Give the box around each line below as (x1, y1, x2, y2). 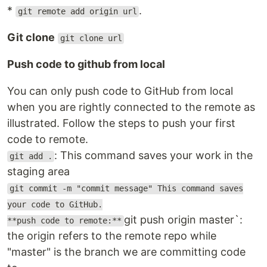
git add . (9, 151, 52, 162)
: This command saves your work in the (54, 149, 253, 162)
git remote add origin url (17, 7, 137, 17)
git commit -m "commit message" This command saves (9, 184, 243, 194)
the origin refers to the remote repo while (7, 229, 216, 243)
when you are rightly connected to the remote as (7, 101, 255, 114)
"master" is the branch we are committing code (7, 246, 246, 259)
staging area (7, 165, 70, 178)
